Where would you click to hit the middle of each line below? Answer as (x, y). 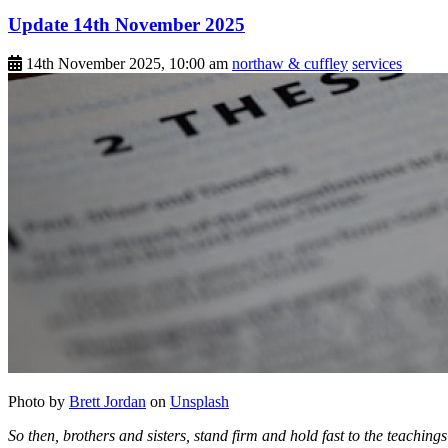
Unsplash (199, 401)
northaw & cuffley (290, 63)
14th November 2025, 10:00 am (127, 63)
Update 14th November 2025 (126, 25)
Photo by (38, 401)
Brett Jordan (107, 401)
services (377, 63)
